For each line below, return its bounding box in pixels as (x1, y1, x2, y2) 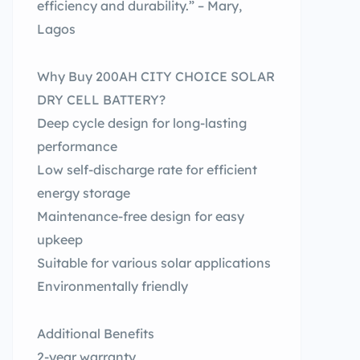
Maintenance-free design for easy (37, 208, 244, 224)
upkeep (37, 231, 83, 247)
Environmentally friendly (37, 278, 188, 294)
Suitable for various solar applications (37, 255, 271, 271)
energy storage (37, 185, 130, 201)
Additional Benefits (37, 325, 154, 342)
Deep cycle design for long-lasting (37, 115, 247, 131)
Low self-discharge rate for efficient (37, 162, 257, 178)
